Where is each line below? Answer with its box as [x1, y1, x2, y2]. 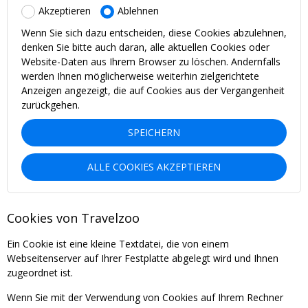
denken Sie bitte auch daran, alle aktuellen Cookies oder [21, 40, 269, 54]
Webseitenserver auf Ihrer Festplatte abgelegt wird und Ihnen [7, 251, 278, 265]
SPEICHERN [128, 125, 180, 139]
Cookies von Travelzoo [7, 209, 140, 226]
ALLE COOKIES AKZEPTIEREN [87, 159, 221, 173]
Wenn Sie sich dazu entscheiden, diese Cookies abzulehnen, [21, 25, 287, 39]
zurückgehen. [21, 98, 80, 111]
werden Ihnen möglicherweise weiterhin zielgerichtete [21, 69, 259, 82]
